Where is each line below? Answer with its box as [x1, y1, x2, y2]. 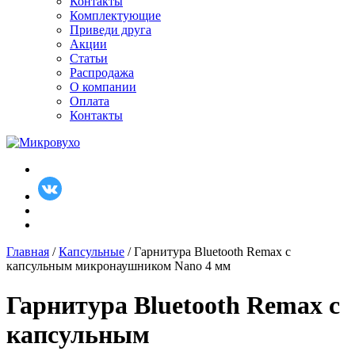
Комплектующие [70, 9, 161, 23]
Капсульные [59, 245, 124, 259]
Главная [6, 245, 49, 259]
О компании [70, 80, 136, 94]
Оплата [70, 94, 109, 109]
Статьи [70, 52, 108, 66]
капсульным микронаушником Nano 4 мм [6, 259, 231, 273]
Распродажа [70, 66, 134, 80]
